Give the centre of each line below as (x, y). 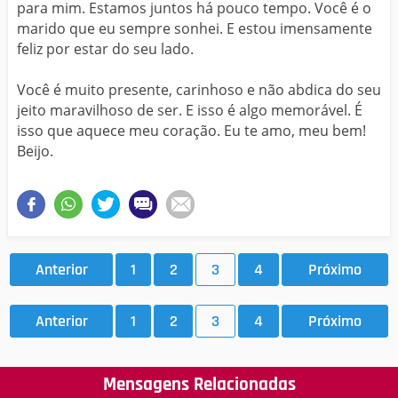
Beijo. (35, 151)
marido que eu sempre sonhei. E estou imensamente (195, 28)
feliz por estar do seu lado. (105, 48)
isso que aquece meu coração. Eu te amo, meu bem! (191, 130)
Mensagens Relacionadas (199, 384)
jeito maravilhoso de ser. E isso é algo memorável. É (190, 110)
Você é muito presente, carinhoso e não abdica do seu (199, 89)
